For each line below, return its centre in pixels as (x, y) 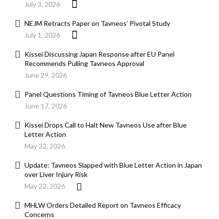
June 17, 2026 (46, 106)
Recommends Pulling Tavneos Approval (84, 64)
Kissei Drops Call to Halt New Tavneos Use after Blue (106, 125)
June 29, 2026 (46, 75)
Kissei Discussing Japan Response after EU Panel (99, 54)
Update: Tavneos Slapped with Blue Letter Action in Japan (113, 165)
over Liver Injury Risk (56, 175)
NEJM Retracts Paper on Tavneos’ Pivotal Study (97, 23)
